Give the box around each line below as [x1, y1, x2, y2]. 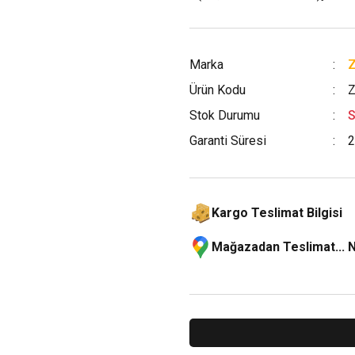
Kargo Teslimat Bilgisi [212, 205, 342, 220]
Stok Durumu [189, 108, 260, 123]
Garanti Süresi [189, 133, 266, 148]
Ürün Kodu [189, 82, 246, 97]
